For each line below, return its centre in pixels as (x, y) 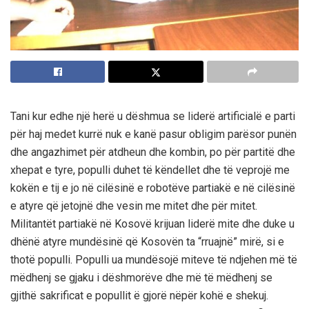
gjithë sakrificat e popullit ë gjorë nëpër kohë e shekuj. (139, 295)
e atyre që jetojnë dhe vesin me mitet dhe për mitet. (134, 206)
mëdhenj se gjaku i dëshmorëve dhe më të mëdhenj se (141, 277)
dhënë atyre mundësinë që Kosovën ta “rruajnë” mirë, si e (147, 241)
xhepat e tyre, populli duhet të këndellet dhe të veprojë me (150, 170)
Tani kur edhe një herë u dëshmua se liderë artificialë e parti (153, 116)
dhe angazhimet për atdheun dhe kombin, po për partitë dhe (153, 152)
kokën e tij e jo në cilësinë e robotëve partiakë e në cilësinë (153, 188)
